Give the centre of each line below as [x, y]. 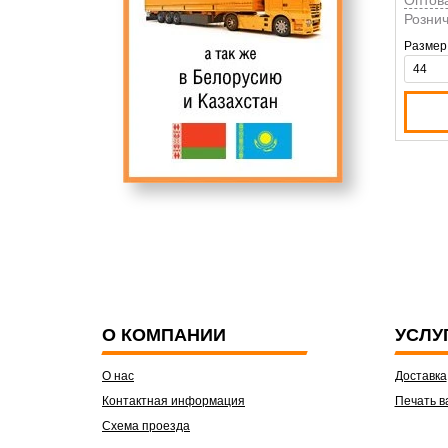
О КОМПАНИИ [164, 335]
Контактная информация [173, 401]
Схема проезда [146, 426]
